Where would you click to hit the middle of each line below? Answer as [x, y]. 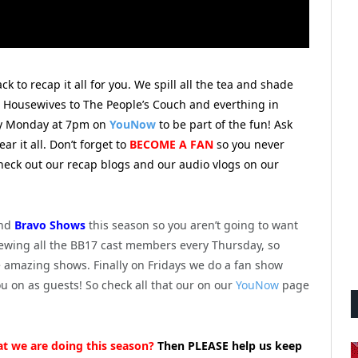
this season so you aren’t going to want [192, 225]
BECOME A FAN [171, 144]
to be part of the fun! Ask [226, 124]
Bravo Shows [50, 225]
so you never [251, 144]
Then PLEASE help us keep [228, 345]
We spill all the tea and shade [214, 84]
